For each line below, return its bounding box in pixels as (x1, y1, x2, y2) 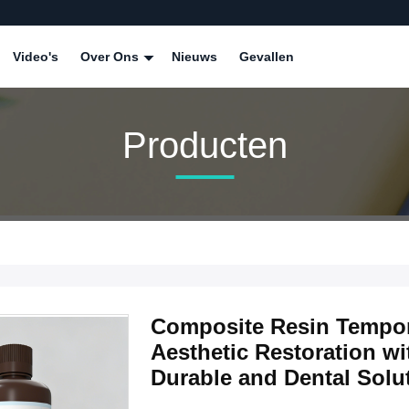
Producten (121, 125, 288, 165)
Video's (13, 49, 58, 64)
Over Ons (80, 49, 142, 64)
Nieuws (172, 49, 217, 64)
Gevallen (239, 49, 294, 64)
